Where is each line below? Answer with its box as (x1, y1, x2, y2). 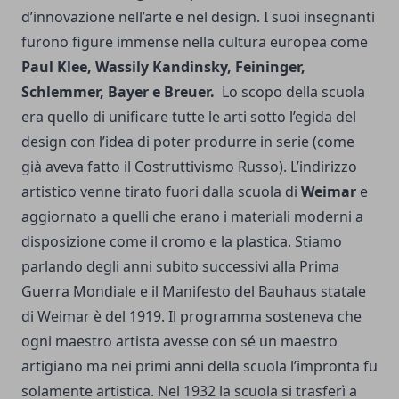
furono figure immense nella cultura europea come (21, 31, 368, 52)
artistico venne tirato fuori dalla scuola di (21, 181, 301, 201)
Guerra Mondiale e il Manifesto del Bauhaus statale (21, 281, 366, 301)
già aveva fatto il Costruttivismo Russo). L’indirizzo (21, 156, 357, 176)
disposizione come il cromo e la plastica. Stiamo (21, 231, 342, 251)
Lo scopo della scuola (218, 81, 365, 102)
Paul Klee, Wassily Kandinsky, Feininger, (21, 56, 305, 77)
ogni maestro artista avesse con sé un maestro (21, 330, 338, 351)
